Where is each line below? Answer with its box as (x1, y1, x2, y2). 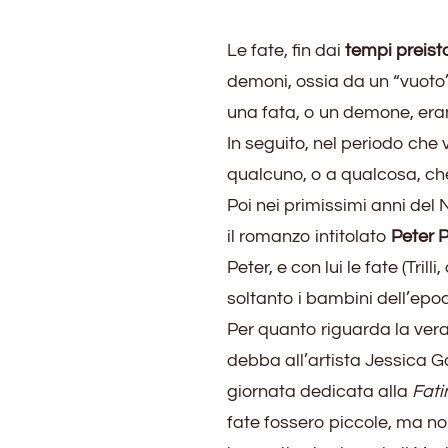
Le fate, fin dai (227, 41, 345, 61)
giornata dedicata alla (227, 382, 408, 402)
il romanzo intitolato (227, 227, 391, 247)
